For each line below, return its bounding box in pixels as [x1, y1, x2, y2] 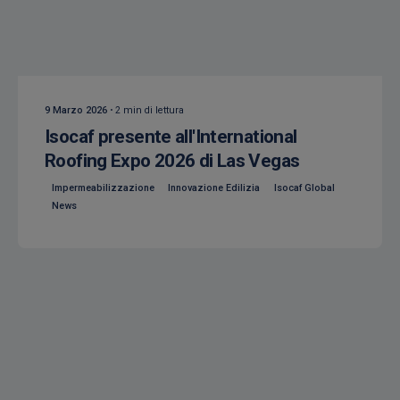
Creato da [62, 35, 103, 47]
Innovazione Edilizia [168, 182, 261, 195]
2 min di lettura [115, 104, 184, 116]
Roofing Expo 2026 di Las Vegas [45, 149, 300, 171]
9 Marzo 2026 [45, 104, 107, 116]
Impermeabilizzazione [51, 182, 154, 195]
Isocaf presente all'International [45, 125, 297, 147]
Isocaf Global [273, 182, 335, 195]
